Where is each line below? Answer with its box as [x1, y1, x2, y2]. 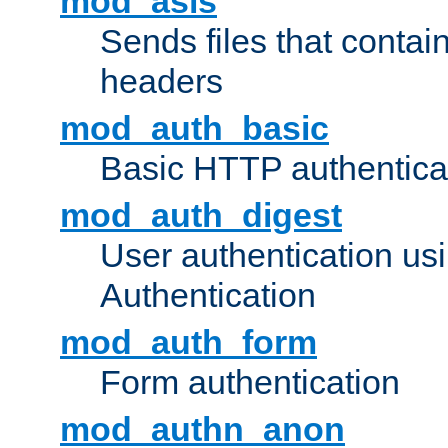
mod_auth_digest [60, 196, 342, 235]
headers [100, 62, 223, 101]
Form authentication [100, 363, 400, 402]
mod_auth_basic [60, 109, 329, 148]
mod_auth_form [60, 323, 317, 362]
